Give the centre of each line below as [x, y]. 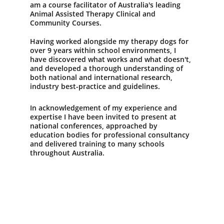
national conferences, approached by [95, 126]
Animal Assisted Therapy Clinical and [94, 14]
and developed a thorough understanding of [107, 68]
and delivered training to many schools [98, 144]
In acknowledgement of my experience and [104, 108]
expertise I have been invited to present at [104, 117]
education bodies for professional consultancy [111, 135]
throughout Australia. [67, 153]
